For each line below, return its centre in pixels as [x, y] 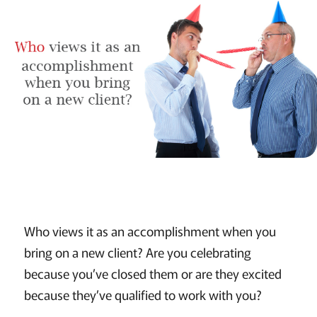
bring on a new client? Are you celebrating [137, 252]
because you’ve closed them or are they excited [152, 273]
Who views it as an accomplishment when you [150, 231]
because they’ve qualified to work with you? [143, 295]
